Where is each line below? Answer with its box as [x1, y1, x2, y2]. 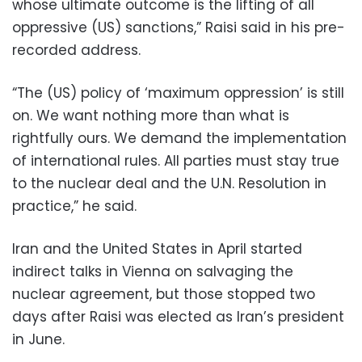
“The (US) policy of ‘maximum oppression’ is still [12, 82, 344, 103]
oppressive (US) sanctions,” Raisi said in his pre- [12, 17, 345, 37]
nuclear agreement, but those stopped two [12, 284, 315, 304]
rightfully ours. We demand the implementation [12, 128, 347, 148]
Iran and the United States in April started [12, 238, 302, 259]
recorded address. [12, 40, 141, 60]
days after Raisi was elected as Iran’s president [12, 306, 344, 326]
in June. [12, 329, 65, 349]
